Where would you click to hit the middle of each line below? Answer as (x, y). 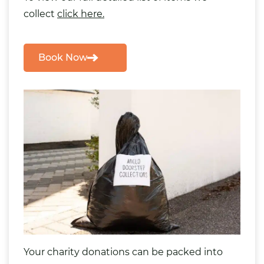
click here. (81, 14)
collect (40, 14)
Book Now (63, 57)
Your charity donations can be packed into (123, 252)
